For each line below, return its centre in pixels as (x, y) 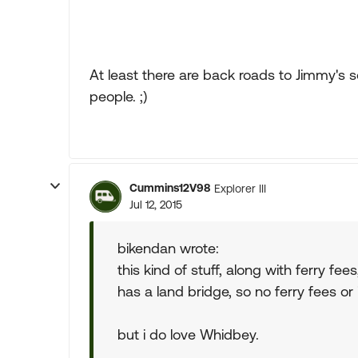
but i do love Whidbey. (188, 334)
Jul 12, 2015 (156, 205)
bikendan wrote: (168, 248)
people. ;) (118, 96)
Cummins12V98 (170, 188)
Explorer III (240, 188)
